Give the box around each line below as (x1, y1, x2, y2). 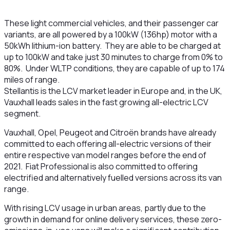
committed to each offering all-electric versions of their (4, 138, 212, 149)
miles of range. (4, 74, 61, 85)
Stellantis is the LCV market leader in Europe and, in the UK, (4, 85, 222, 97)
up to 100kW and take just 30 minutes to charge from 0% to (4, 51, 223, 63)
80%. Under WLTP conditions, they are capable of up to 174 (4, 63, 225, 74)
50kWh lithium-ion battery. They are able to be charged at (4, 40, 221, 51)
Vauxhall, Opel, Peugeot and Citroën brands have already (4, 127, 216, 138)
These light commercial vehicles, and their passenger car (4, 17, 219, 29)
